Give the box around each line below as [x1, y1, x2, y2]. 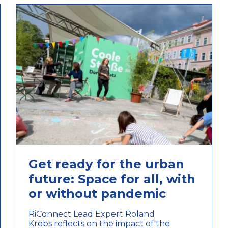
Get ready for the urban [28, 156, 184, 172]
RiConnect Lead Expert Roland [28, 209, 155, 219]
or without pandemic [28, 186, 166, 201]
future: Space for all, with [28, 171, 195, 186]
